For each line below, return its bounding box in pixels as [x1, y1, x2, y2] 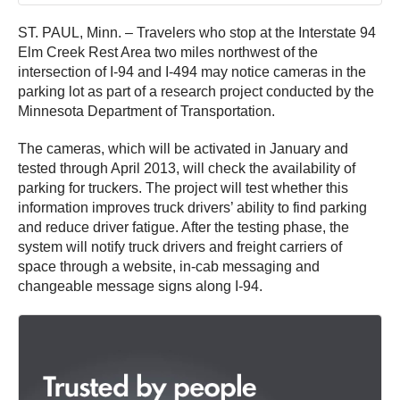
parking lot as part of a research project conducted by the [18, 84, 374, 100]
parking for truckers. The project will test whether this [18, 180, 348, 196]
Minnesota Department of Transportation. [18, 104, 275, 120]
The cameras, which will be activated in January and [18, 141, 348, 157]
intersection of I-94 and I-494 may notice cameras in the [18, 64, 366, 80]
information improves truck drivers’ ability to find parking [18, 200, 367, 216]
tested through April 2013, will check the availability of [18, 161, 355, 177]
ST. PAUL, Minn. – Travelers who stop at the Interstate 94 [18, 25, 376, 41]
